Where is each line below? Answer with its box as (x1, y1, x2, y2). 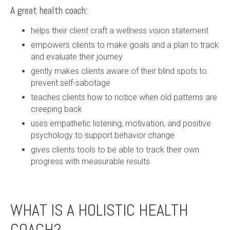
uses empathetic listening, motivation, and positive (31, 118, 211, 128)
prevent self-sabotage (31, 78, 110, 88)
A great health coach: (10, 3, 88, 17)
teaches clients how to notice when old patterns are (31, 92, 217, 102)
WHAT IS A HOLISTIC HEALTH (10, 199, 188, 220)
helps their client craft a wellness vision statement (31, 25, 210, 35)
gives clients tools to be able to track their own (31, 144, 199, 155)
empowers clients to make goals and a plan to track (31, 40, 219, 50)
